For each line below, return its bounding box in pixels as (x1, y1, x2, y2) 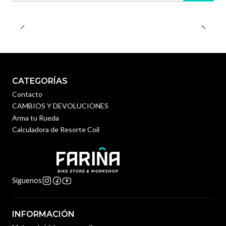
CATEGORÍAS (12, 76, 68, 86)
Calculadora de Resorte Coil (12, 125, 99, 134)
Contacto (12, 89, 42, 98)
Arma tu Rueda (12, 113, 59, 122)
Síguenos (12, 176, 42, 185)
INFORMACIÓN (12, 209, 75, 219)
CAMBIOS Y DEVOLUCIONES (12, 101, 108, 110)
